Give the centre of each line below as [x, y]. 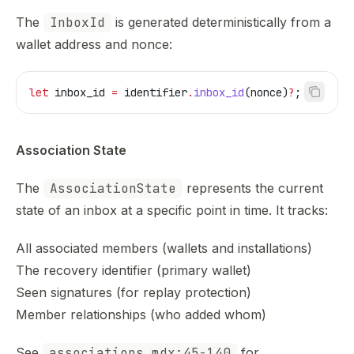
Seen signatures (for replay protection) [134, 292]
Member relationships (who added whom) [141, 314]
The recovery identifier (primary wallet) [134, 270]
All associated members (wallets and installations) [164, 248]
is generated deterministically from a [221, 22]
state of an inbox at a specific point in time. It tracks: [172, 210]
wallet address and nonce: [94, 44]
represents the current [253, 188]
